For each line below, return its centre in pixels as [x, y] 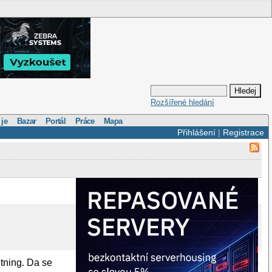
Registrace [243, 132]
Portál [56, 121]
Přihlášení [196, 132]
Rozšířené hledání [182, 103]
